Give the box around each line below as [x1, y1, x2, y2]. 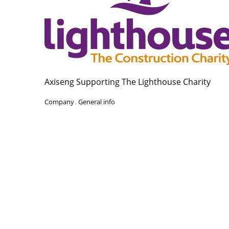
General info [78, 97, 115, 106]
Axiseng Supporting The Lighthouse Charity [44, 76, 211, 87]
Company [44, 97, 74, 106]
